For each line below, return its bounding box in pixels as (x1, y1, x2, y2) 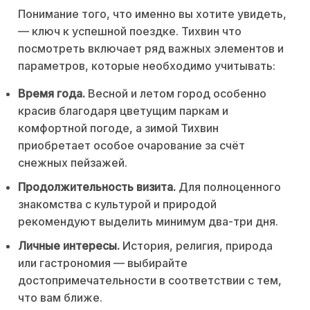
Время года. (18, 86, 85, 100)
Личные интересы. (18, 238, 120, 253)
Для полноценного (176, 179, 281, 194)
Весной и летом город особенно (85, 86, 266, 100)
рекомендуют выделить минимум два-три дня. (18, 214, 278, 228)
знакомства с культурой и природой (18, 197, 217, 211)
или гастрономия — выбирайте (18, 255, 188, 270)
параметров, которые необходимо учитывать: (18, 58, 275, 73)
